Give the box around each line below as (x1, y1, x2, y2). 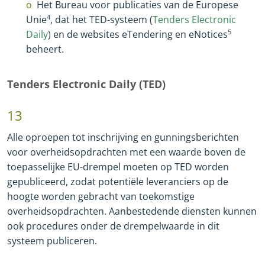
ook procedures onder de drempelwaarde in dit (7, 219, 219, 233)
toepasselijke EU (7, 160, 80, 174)
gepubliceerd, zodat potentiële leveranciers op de (7, 175, 228, 189)
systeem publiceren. (7, 234, 97, 248)
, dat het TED (50, 13, 107, 27)
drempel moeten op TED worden (83, 160, 229, 174)
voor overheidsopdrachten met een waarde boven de (7, 146, 245, 159)
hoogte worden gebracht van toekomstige (7, 190, 195, 203)
